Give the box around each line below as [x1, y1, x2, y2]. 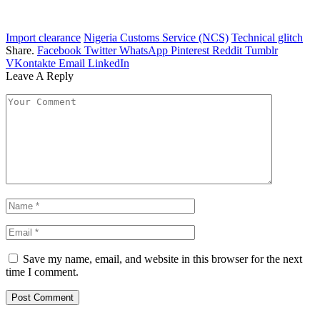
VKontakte [6, 57, 56, 70]
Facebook [37, 44, 81, 57]
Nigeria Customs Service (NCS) [84, 31, 229, 44]
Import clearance [6, 31, 81, 44]
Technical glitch [231, 31, 303, 44]
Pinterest [171, 44, 209, 57]
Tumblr [245, 44, 278, 57]
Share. [6, 44, 34, 57]
